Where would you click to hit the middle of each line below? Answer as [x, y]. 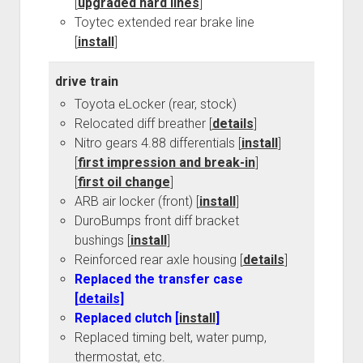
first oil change [124, 182]
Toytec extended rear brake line [164, 23]
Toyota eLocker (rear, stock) [155, 105]
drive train [86, 82]
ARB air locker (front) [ [137, 202]
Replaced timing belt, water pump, [170, 338]
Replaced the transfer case [158, 280]
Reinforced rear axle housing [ [158, 260]
